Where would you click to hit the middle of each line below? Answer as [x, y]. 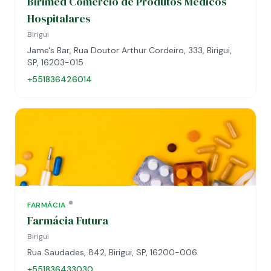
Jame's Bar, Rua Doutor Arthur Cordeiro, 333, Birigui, [129, 50]
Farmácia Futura [68, 220]
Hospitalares [59, 18]
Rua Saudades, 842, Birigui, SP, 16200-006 [112, 252]
